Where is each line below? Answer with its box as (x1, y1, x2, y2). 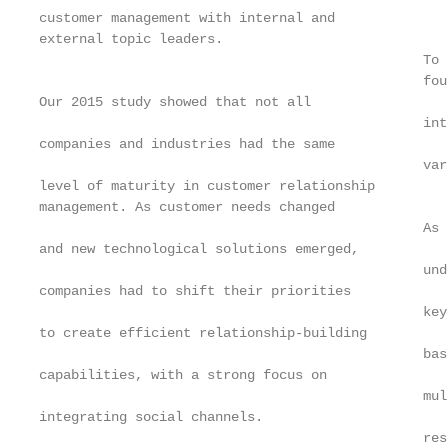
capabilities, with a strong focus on (39, 367, 327, 383)
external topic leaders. (39, 31, 223, 47)
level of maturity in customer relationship (39, 178, 375, 194)
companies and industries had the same (39, 136, 335, 152)
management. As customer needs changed (39, 199, 335, 215)
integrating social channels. (39, 409, 263, 425)
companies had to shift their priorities (39, 283, 351, 299)
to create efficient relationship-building (39, 325, 367, 341)
